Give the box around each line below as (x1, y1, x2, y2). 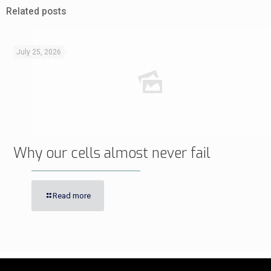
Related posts (6, 6, 67, 17)
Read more (53, 191, 91, 200)
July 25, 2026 (16, 48, 61, 56)
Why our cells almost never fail (13, 144, 211, 163)
